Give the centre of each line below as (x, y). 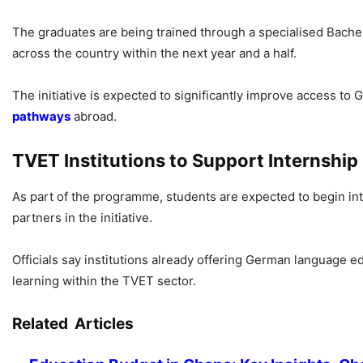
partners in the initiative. (82, 217)
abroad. (94, 116)
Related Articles (73, 323)
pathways (41, 116)
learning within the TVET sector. (104, 280)
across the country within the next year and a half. (154, 53)
